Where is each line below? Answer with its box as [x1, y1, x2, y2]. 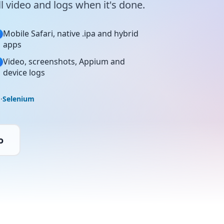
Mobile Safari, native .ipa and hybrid [3, 28, 138, 39]
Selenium [2, 94, 34, 103]
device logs [3, 67, 45, 78]
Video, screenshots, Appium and [3, 56, 125, 67]
